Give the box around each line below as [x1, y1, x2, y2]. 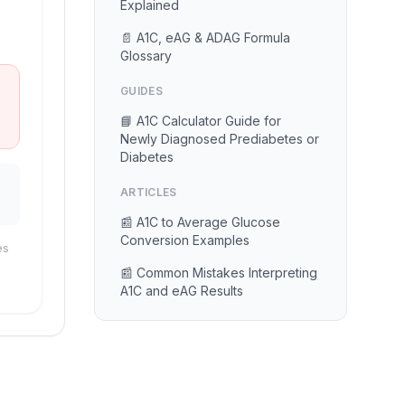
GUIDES [120, 84, 163, 98]
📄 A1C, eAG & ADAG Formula [120, 30, 290, 45]
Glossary [120, 48, 172, 63]
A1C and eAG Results [120, 283, 243, 298]
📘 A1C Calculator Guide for [120, 113, 281, 128]
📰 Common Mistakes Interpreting [120, 265, 317, 280]
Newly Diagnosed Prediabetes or [120, 131, 319, 146]
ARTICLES [120, 185, 177, 199]
